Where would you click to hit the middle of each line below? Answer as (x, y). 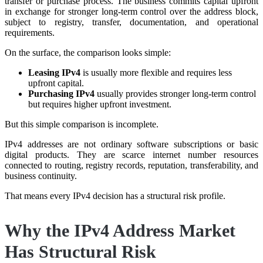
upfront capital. (56, 83)
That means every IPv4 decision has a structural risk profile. (115, 195)
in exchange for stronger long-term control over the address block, (131, 11)
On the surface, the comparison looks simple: (88, 52)
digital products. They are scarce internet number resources (131, 154)
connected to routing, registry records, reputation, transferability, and (131, 165)
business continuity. (41, 176)
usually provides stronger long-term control (175, 93)
